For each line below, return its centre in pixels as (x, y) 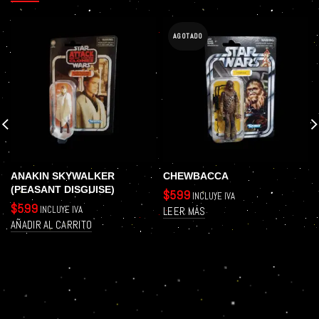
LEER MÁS (184, 211)
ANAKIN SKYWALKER (63, 176)
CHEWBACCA (196, 176)
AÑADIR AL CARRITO (52, 225)
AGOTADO (188, 36)
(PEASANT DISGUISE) (63, 190)
